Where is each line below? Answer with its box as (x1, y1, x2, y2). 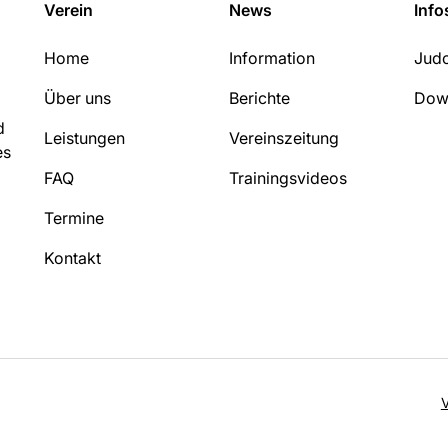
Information (228, 47, 315, 68)
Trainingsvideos (228, 167, 347, 188)
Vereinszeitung (228, 127, 339, 148)
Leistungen (43, 127, 125, 148)
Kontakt (43, 247, 101, 268)
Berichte (228, 87, 290, 108)
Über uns (43, 87, 111, 108)
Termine (43, 207, 104, 228)
